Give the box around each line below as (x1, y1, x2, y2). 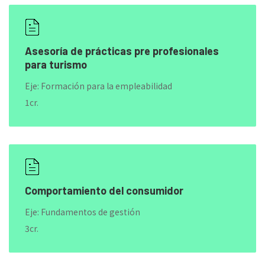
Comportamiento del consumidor (25, 184, 183, 197)
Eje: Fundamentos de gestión (25, 206, 140, 218)
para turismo (25, 58, 87, 71)
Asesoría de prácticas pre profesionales (25, 44, 219, 57)
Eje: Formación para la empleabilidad (25, 80, 172, 92)
